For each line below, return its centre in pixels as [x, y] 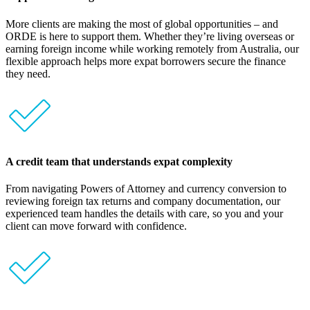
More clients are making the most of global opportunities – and [142, 24]
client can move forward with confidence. [96, 226]
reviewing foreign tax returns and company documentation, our [143, 201]
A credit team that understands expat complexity [119, 161]
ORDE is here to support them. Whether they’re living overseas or [150, 36]
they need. [28, 73]
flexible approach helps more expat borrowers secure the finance [146, 61]
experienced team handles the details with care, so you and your [144, 214]
